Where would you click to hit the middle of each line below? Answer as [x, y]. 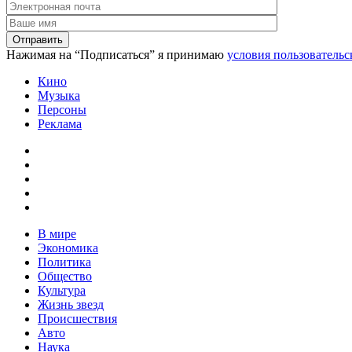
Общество [65, 277]
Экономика [68, 248]
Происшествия [77, 319]
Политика [64, 262]
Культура [62, 291]
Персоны [62, 110]
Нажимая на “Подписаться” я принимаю [117, 55]
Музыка [59, 96]
